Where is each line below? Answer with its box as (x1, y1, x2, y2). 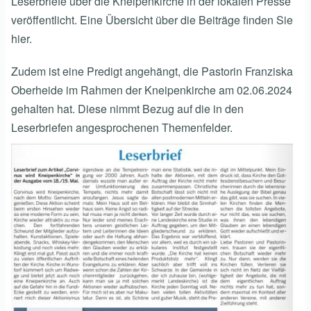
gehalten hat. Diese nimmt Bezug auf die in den (11, 100, 244, 117)
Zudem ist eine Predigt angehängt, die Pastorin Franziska (11, 62, 293, 79)
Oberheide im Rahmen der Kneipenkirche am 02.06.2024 (11, 81, 292, 98)
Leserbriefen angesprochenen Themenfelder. (11, 119, 233, 135)
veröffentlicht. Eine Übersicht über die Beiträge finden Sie (11, 11, 293, 28)
